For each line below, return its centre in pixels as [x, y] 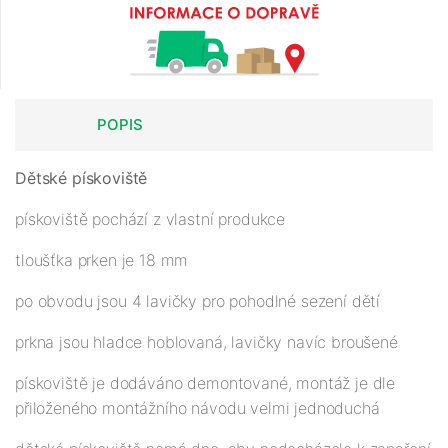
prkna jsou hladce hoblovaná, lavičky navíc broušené [206, 342]
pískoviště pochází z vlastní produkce [150, 219]
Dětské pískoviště [84, 178]
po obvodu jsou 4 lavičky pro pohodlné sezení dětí [198, 301]
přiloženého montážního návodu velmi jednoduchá [197, 408]
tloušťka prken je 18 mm [102, 260]
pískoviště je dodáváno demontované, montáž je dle [205, 383]
